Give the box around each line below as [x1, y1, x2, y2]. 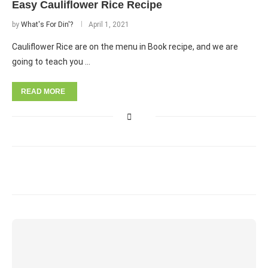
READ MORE [21, 87, 65, 96]
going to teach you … [12, 57, 90, 66]
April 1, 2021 [89, 20, 129, 29]
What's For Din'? [21, 20, 73, 29]
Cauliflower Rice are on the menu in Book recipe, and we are [12, 42, 238, 51]
